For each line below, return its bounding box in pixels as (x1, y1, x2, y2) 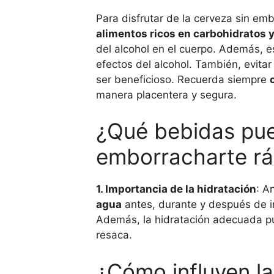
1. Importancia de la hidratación (96, 183, 256, 195)
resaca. (96, 229, 132, 241)
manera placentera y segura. (96, 88, 237, 101)
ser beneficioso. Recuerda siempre (96, 73, 270, 86)
